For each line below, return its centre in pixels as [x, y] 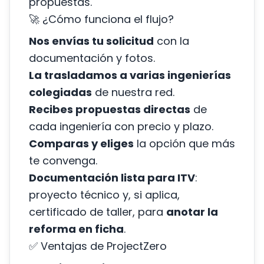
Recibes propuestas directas [110, 109]
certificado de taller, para [98, 212]
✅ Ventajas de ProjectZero [98, 246]
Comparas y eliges [81, 143]
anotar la [192, 212]
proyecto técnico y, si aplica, [104, 195]
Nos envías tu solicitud [91, 41]
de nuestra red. [133, 92]
